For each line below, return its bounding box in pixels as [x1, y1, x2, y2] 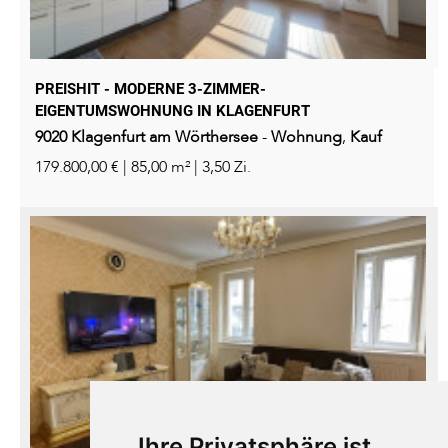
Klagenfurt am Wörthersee [71, 126, 258, 149]
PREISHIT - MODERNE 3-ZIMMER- [35, 80, 266, 99]
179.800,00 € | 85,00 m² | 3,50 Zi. [35, 156, 251, 179]
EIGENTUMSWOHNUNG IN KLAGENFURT [35, 102, 310, 121]
